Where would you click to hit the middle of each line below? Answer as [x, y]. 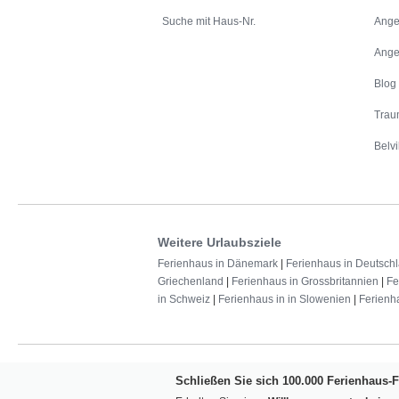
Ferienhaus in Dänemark [218, 264]
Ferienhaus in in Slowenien [285, 300]
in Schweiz [184, 300]
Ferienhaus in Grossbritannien [305, 282]
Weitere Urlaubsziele [220, 243]
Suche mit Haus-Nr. [209, 22]
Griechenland [191, 282]
